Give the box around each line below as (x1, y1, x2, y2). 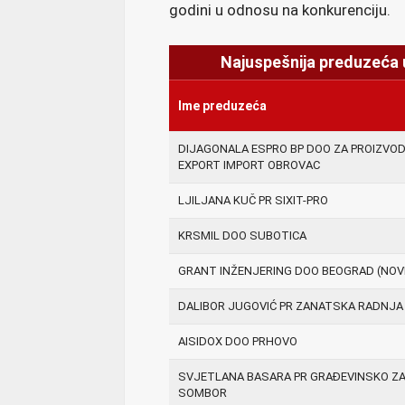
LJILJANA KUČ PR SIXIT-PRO (178, 193, 328, 208)
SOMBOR (178, 386, 227, 400)
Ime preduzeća (178, 99, 267, 114)
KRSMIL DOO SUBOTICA (178, 229, 306, 243)
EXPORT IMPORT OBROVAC (178, 158, 320, 173)
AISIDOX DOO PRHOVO (178, 334, 297, 349)
